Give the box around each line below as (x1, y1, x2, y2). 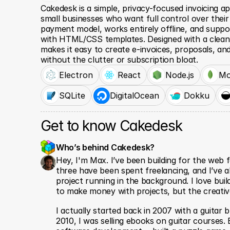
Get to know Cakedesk (41, 117, 182, 135)
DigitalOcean (110, 90, 159, 101)
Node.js (165, 69, 194, 80)
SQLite (59, 90, 85, 101)
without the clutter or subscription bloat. (41, 54, 198, 65)
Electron (59, 69, 93, 80)
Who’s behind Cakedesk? (56, 142, 157, 152)
